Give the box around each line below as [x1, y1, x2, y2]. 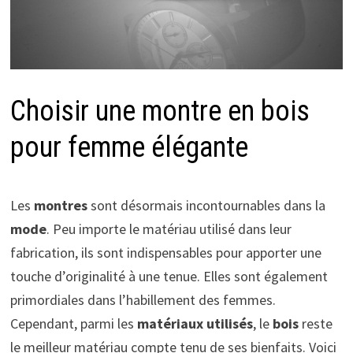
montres [33, 196, 87, 215]
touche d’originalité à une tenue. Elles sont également [9, 267, 328, 286]
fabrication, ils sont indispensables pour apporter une [9, 243, 321, 262]
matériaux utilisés [136, 314, 253, 333]
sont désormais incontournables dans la [87, 196, 325, 215]
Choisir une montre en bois [9, 95, 310, 128]
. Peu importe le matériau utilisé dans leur [46, 220, 292, 239]
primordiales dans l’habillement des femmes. [9, 291, 276, 310]
